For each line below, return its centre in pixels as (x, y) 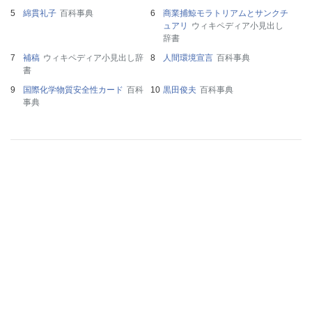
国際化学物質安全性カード (73, 90)
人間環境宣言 (188, 58)
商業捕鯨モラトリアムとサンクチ (225, 14)
